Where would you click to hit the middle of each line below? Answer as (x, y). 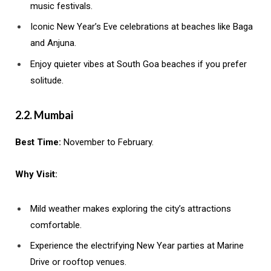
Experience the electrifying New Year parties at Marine (137, 246)
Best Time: (38, 142)
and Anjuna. (53, 43)
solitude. (47, 80)
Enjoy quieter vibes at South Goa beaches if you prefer (139, 64)
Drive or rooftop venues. (78, 262)
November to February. (107, 142)
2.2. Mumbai (44, 115)
